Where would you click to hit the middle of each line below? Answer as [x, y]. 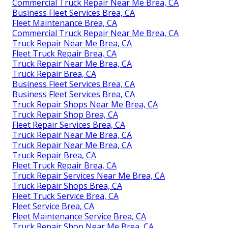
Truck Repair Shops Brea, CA [67, 186]
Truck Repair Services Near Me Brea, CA [89, 175]
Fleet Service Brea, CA [53, 206]
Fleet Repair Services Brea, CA [69, 124]
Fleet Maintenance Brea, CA [65, 23]
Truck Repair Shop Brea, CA [65, 114]
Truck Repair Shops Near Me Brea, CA [85, 104]
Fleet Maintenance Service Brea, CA [79, 216]
